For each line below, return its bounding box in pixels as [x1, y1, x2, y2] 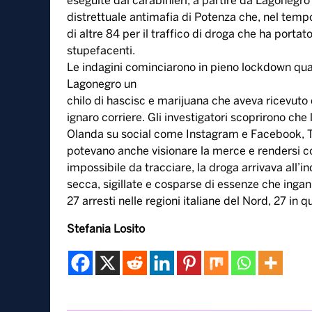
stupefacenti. [67, 45, 135, 56]
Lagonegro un [67, 79, 136, 90]
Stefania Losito [67, 224, 145, 235]
